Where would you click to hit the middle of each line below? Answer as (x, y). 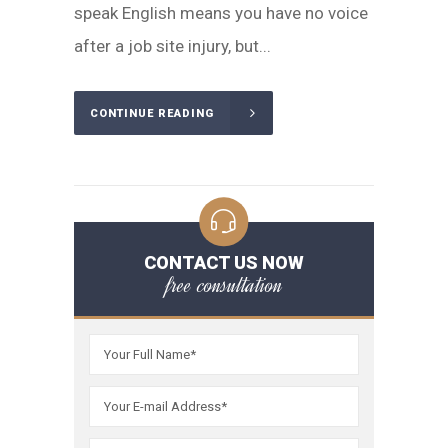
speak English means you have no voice (221, 13)
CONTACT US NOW (224, 262)
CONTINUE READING (152, 113)
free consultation (224, 284)
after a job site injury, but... (172, 46)
